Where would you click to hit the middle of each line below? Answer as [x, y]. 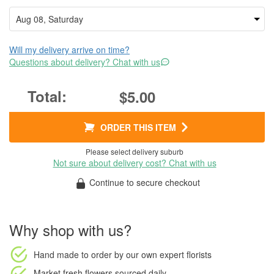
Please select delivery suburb [135, 151]
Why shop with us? [70, 230]
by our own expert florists [162, 254]
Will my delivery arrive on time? [69, 50]
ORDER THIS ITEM [138, 127]
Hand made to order [73, 254]
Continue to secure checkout [143, 182]
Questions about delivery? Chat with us [85, 62]
